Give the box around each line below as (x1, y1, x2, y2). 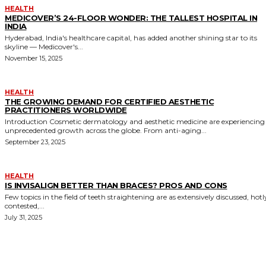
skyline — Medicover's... (5, 42, 83, 51)
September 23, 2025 (5, 137, 65, 146)
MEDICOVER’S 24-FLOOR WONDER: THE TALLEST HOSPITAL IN (5, 12, 257, 23)
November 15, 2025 (5, 53, 62, 62)
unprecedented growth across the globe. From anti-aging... (5, 125, 207, 135)
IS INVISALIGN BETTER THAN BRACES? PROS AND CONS (5, 180, 227, 190)
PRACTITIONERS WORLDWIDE (5, 104, 127, 115)
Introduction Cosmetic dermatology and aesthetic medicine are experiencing (5, 116, 265, 126)
